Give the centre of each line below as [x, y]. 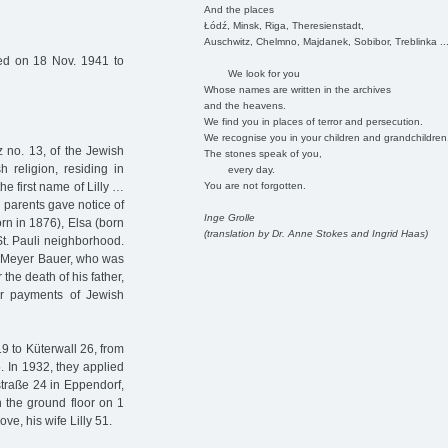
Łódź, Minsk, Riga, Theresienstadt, [283, 25]
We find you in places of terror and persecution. [313, 121]
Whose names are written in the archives [297, 89]
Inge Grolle [229, 217]
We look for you [251, 73]
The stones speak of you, [262, 153]
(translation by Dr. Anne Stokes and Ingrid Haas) [315, 233]
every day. [239, 169]
